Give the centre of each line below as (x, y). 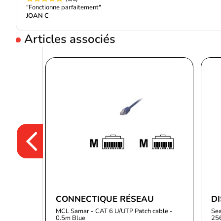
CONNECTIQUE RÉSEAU (105, 199)
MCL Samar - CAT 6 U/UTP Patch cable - (114, 211)
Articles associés (70, 39)
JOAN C (37, 16)
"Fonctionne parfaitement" (64, 7)
